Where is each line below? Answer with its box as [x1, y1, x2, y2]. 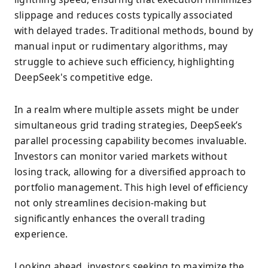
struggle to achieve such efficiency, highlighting [14, 54, 234, 68]
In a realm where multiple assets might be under [14, 102, 240, 116]
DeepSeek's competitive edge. [14, 70, 153, 84]
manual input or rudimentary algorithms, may [14, 39, 228, 53]
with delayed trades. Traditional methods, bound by [14, 23, 254, 37]
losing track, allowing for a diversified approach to [14, 165, 246, 178]
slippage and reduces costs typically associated [14, 8, 233, 22]
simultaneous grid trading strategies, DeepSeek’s [14, 118, 243, 132]
